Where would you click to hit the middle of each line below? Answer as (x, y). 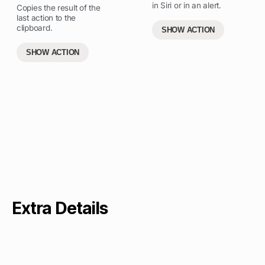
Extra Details (60, 208)
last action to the (46, 17)
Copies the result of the (59, 7)
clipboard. (35, 28)
